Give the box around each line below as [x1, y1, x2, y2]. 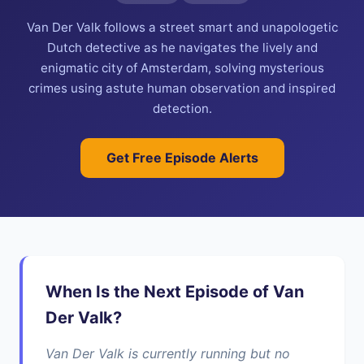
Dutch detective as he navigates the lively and [46, 39, 318, 55]
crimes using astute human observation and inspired [28, 80, 336, 96]
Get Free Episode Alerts [106, 149, 258, 166]
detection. [152, 100, 212, 116]
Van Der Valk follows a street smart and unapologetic [26, 19, 338, 35]
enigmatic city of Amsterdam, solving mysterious [40, 59, 324, 76]
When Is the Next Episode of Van [45, 281, 304, 301]
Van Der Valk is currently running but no [45, 344, 290, 362]
